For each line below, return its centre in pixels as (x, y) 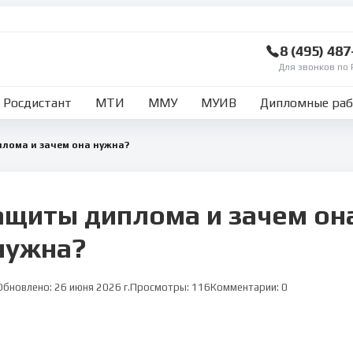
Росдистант (38, 103)
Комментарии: (246, 287)
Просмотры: (161, 287)
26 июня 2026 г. (92, 287)
